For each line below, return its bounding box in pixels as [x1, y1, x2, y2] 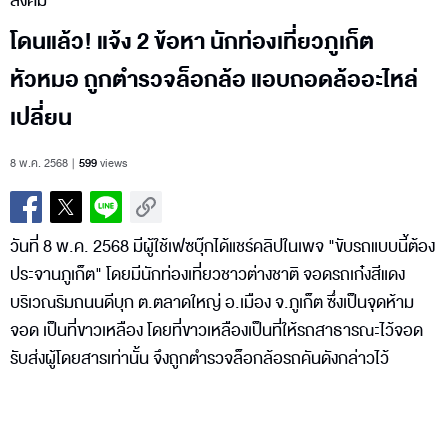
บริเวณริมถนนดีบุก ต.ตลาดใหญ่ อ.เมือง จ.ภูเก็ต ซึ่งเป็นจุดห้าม [10, 288, 414, 316]
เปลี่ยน [10, 98, 72, 137]
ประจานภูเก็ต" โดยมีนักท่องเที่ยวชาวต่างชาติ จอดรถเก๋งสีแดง [10, 260, 405, 288]
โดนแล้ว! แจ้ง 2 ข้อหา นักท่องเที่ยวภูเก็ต [10, 22, 374, 61]
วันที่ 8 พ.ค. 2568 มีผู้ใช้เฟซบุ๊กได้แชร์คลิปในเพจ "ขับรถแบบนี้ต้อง [10, 232, 435, 260]
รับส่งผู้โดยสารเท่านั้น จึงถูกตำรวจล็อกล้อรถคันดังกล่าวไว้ [10, 344, 392, 372]
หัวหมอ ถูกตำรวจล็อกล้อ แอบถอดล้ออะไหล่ [10, 60, 418, 99]
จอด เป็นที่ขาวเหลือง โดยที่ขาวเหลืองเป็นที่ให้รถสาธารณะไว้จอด [10, 316, 423, 344]
